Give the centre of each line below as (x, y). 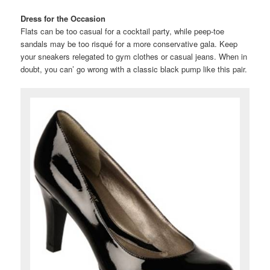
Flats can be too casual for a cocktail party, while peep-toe (123, 31)
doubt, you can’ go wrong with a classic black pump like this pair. (134, 69)
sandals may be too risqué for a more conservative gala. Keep (129, 44)
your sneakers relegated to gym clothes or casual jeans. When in (134, 57)
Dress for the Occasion (63, 19)
